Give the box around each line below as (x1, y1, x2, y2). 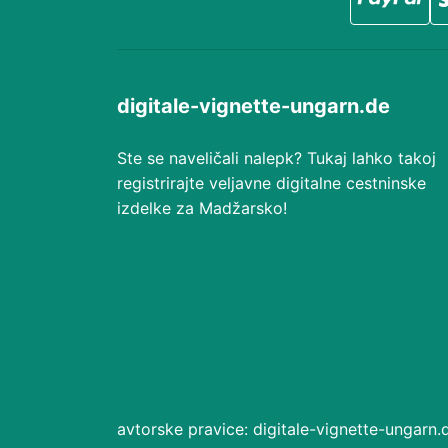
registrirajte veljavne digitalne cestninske (117, 173, 426, 193)
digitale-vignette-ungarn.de (117, 94, 390, 118)
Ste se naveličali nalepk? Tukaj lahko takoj (117, 148, 436, 168)
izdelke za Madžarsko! (117, 198, 287, 218)
